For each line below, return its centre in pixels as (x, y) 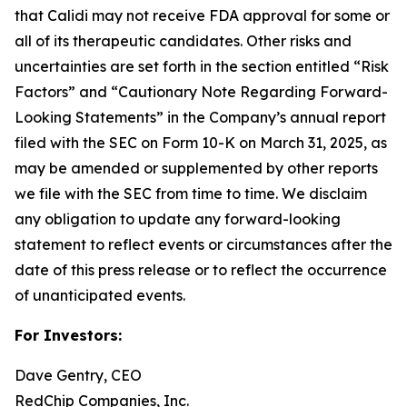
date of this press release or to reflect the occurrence (201, 269)
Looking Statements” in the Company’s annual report (200, 117)
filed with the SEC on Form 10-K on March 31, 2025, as (201, 142)
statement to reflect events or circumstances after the (203, 244)
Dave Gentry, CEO (78, 375)
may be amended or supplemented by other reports (196, 168)
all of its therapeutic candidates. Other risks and (183, 40)
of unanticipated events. (100, 295)
